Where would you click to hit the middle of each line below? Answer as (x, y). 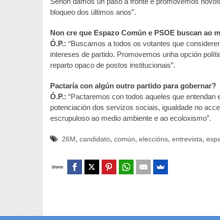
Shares (57, 167)
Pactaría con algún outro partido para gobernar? (133, 85)
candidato (95, 139)
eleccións (153, 139)
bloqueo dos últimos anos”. (93, 12)
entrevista (187, 139)
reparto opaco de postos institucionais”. (113, 65)
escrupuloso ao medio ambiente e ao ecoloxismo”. (131, 118)
